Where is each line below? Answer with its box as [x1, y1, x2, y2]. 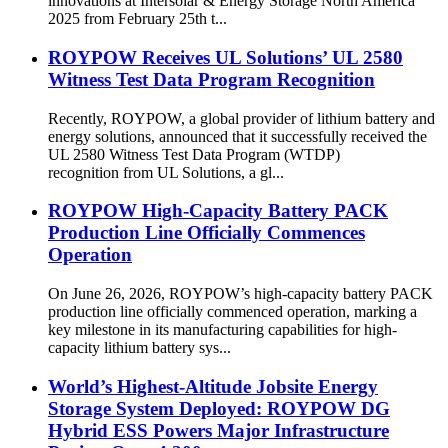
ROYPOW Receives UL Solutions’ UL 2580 [48, 46, 403, 68]
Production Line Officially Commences [48, 222, 365, 244]
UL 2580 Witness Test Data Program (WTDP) [48, 145, 340, 163]
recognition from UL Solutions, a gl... [48, 163, 284, 181]
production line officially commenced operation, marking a [48, 303, 417, 321]
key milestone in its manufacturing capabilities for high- [48, 321, 397, 339]
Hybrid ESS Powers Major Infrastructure [48, 419, 389, 441]
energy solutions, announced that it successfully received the [48, 127, 427, 145]
